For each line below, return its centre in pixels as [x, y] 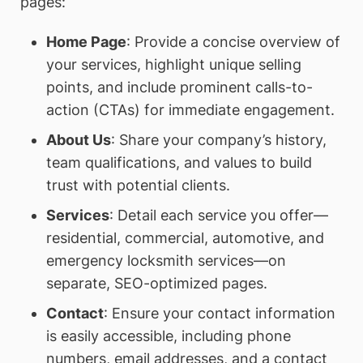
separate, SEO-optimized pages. [156, 284]
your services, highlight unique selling [173, 65]
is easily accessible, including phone [168, 336]
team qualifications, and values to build [179, 163]
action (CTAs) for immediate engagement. [190, 110]
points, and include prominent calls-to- [179, 88]
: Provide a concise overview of [233, 42]
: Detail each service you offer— [218, 216]
